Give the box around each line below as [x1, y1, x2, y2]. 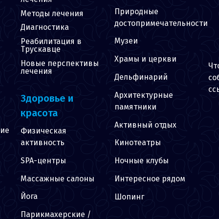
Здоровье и [21, 92, 73, 104]
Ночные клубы [114, 156, 169, 166]
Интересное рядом [114, 174, 185, 183]
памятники [114, 102, 156, 111]
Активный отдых [114, 120, 176, 130]
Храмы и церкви [114, 54, 176, 64]
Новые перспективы [21, 58, 99, 68]
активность [21, 137, 65, 147]
